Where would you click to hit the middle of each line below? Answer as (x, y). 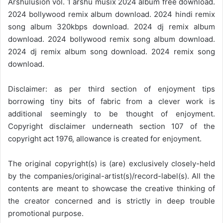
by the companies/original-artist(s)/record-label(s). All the (111, 176)
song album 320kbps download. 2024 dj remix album (111, 27)
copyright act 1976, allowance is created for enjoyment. (105, 139)
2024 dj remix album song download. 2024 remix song (111, 52)
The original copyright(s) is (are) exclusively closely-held (111, 164)
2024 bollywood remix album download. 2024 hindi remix (111, 14)
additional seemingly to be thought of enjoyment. (111, 114)
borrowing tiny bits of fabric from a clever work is (111, 102)
